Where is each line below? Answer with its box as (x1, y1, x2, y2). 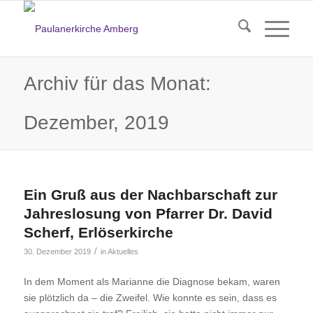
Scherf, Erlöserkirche (23, 224, 173, 240)
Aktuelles (107, 247, 138, 256)
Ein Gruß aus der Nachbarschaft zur (23, 187, 277, 203)
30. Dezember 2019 (23, 247, 91, 256)
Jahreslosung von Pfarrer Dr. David (23, 205, 272, 221)
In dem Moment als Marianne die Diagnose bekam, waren (23, 275, 280, 287)
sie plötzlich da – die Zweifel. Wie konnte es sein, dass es (23, 291, 277, 303)
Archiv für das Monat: (23, 73, 211, 94)
